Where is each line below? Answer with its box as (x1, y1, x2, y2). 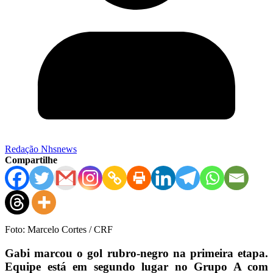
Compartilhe (5, 154, 57, 165)
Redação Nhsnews (5, 143, 77, 154)
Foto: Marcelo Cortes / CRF (5, 224, 113, 235)
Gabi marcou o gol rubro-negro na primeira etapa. (5, 246, 268, 260)
